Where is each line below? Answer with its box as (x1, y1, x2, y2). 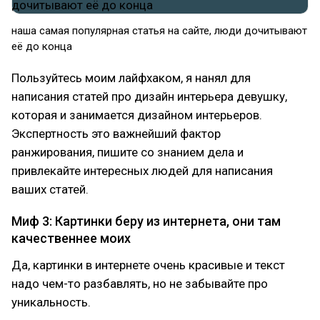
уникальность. (11, 295, 91, 309)
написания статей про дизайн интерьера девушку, (11, 89, 287, 104)
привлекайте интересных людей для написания (11, 164, 273, 178)
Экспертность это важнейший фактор (11, 126, 221, 141)
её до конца (11, 40, 72, 53)
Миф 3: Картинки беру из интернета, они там (11, 214, 281, 229)
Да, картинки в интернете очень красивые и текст (11, 258, 285, 272)
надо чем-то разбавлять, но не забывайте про (11, 276, 268, 291)
